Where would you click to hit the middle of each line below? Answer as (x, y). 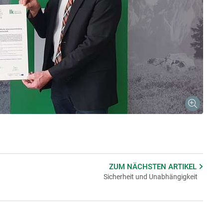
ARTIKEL (184, 167)
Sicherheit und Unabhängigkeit (150, 176)
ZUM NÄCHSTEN (139, 167)
